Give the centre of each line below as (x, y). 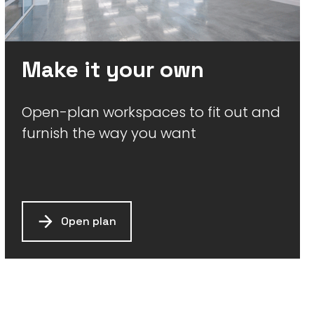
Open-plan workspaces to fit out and (151, 112)
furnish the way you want (109, 133)
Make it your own (112, 69)
